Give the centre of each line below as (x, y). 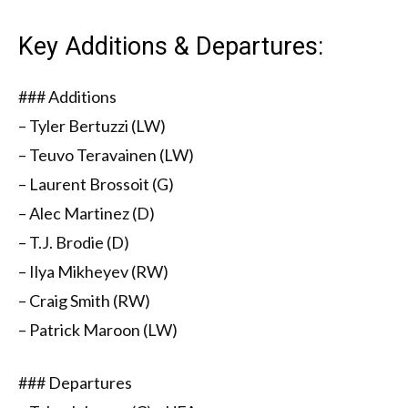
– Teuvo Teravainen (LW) (106, 155)
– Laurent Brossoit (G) (96, 184)
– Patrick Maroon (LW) (98, 330)
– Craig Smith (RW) (84, 301)
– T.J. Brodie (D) (74, 243)
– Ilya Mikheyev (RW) (93, 272)
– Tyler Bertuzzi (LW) (92, 126)
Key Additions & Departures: (171, 47)
